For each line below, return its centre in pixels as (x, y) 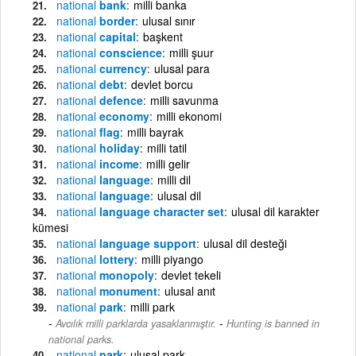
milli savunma (184, 100)
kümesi (50, 227)
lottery (115, 259)
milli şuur (192, 52)
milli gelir (168, 163)
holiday (118, 147)
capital (116, 36)
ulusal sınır (169, 20)
